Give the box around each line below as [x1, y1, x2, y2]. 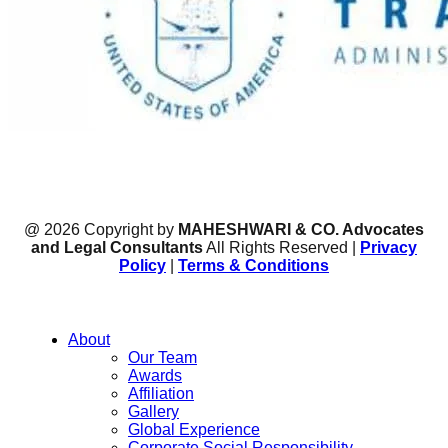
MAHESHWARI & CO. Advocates [178, 221, 424, 239]
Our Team [128, 349, 197, 367]
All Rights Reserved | [203, 239, 360, 257]
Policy [119, 257, 166, 275]
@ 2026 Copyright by [24, 221, 178, 239]
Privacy [360, 239, 417, 257]
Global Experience [128, 421, 260, 439]
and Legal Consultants [31, 239, 203, 257]
